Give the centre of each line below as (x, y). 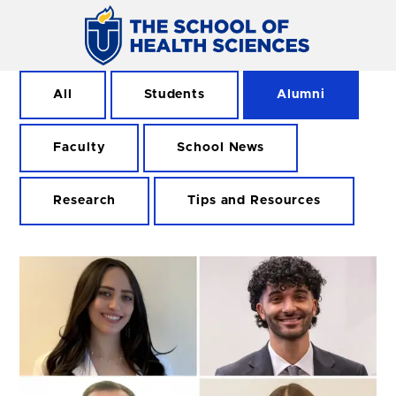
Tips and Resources (254, 201)
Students (174, 95)
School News (221, 148)
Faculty (80, 148)
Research (85, 201)
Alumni (301, 95)
